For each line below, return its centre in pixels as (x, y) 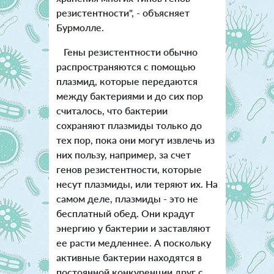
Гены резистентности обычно (127, 52)
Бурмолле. (80, 28)
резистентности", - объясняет (123, 13)
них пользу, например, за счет (123, 155)
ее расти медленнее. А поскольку (133, 243)
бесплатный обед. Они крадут (125, 213)
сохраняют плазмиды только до (129, 125)
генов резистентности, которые (129, 169)
